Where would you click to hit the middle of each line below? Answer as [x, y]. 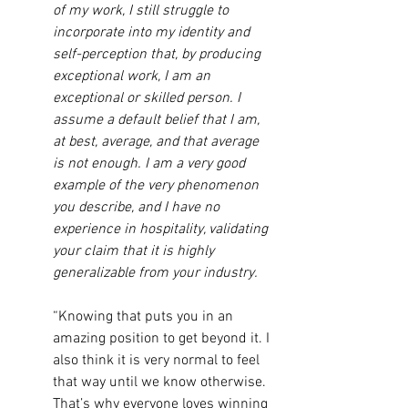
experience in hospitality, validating [162, 229]
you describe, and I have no [138, 208]
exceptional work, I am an [133, 76]
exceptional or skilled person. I [148, 98]
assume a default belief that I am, [158, 120]
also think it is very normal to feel [158, 361]
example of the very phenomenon [158, 186]
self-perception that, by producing [158, 55]
